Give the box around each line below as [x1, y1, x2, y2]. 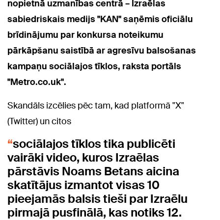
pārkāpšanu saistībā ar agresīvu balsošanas [7, 45, 196, 57]
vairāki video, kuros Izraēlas [7, 150, 159, 165]
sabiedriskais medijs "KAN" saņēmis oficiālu [7, 13, 193, 26]
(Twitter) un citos [7, 115, 71, 128]
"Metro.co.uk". [7, 76, 66, 88]
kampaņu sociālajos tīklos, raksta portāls [7, 60, 181, 73]
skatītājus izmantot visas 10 [7, 177, 160, 193]
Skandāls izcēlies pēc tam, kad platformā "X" [7, 100, 184, 112]
